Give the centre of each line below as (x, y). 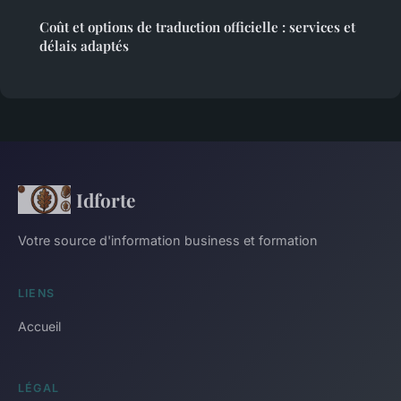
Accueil (39, 326)
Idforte (105, 199)
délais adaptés (84, 45)
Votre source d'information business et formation (168, 240)
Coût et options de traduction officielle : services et (197, 26)
